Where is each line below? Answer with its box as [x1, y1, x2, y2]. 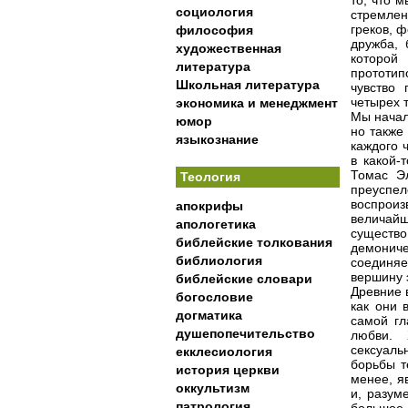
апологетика [176, 217, 256, 231]
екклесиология [176, 344, 272, 359]
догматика [176, 308, 242, 322]
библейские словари [176, 271, 312, 286]
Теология [180, 169, 240, 184]
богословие [176, 290, 253, 304]
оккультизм [176, 381, 250, 395]
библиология [176, 253, 262, 268]
